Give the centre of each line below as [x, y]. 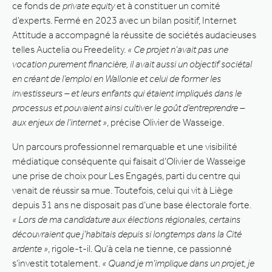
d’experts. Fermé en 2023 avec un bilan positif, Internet [124, 20]
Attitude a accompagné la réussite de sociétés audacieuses [134, 35]
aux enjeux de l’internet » [59, 122]
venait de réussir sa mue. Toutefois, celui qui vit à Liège [123, 190]
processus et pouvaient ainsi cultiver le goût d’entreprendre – [128, 107]
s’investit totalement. [57, 263]
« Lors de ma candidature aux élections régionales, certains [126, 219]
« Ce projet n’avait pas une [178, 49]
